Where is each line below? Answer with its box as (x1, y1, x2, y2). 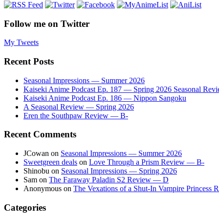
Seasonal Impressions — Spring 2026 (61, 167, 177, 175)
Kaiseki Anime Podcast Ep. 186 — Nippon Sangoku (23, 93, 186, 102)
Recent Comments (4, 129, 76, 140)
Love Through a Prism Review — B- (89, 158, 204, 167)
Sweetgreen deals (23, 158, 77, 167)
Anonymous (23, 184, 62, 193)
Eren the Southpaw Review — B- (23, 111, 128, 120)
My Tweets (4, 38, 39, 47)
